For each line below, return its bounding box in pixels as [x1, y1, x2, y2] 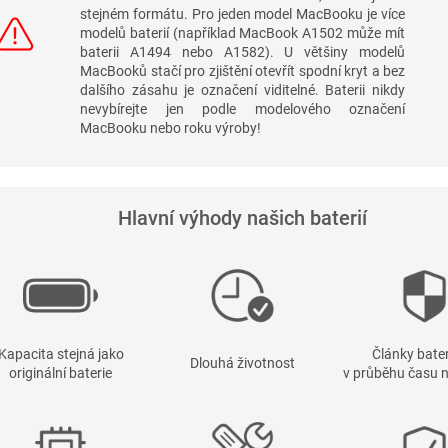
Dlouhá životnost [189, 355, 295, 372]
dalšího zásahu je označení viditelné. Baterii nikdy [80, 82, 405, 99]
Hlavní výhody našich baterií [118, 206, 367, 231]
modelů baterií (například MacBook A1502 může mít [80, 25, 405, 42]
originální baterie [9, 365, 112, 382]
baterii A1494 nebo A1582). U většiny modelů [80, 44, 405, 61]
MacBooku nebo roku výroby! [80, 120, 261, 137]
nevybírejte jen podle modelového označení [80, 101, 405, 118]
